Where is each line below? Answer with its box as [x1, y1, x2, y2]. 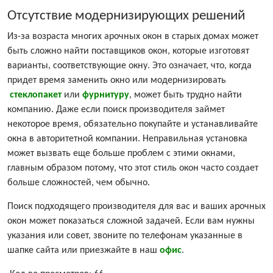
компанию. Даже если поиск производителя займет [7, 105, 225, 115]
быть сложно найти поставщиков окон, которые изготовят [7, 46, 249, 57]
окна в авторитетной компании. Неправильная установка [7, 134, 247, 144]
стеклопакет [10, 90, 62, 101]
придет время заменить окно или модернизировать [7, 76, 226, 86]
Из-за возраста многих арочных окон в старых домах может [7, 32, 258, 42]
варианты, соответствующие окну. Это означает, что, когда [7, 61, 252, 71]
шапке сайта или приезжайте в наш [7, 246, 160, 256]
